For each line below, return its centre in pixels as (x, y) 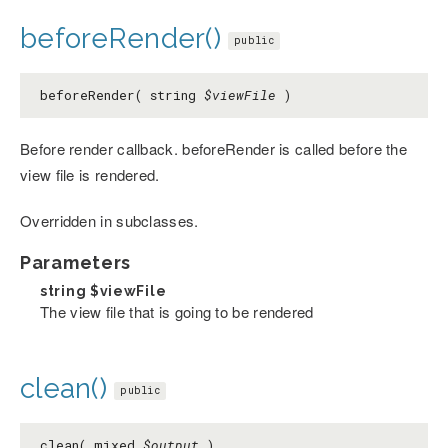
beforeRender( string (122, 94)
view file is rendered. (90, 174)
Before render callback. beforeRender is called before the (214, 148)
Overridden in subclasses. (109, 220)
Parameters (75, 262)
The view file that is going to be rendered (177, 311)
